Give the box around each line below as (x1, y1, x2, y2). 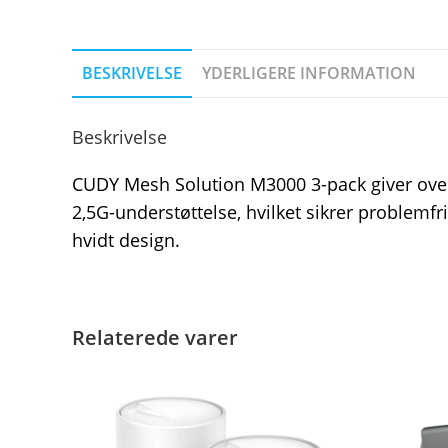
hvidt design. (72, 227, 180, 252)
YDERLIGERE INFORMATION (202, 61, 416, 84)
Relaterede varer (72, 323, 238, 351)
